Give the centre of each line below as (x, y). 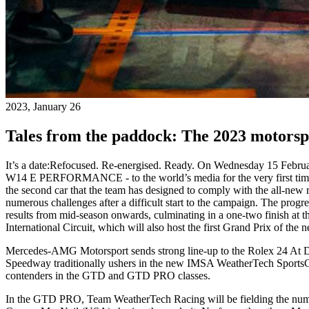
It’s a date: (28, 165)
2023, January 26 (43, 107)
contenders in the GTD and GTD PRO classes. (108, 275)
